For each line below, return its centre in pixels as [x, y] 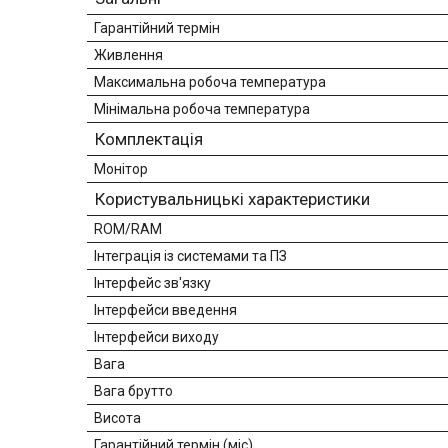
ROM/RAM [128, 229]
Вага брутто [133, 391]
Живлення [128, 55]
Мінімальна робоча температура [202, 109]
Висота [117, 418]
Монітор [121, 169]
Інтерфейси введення [165, 310]
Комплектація [149, 139]
